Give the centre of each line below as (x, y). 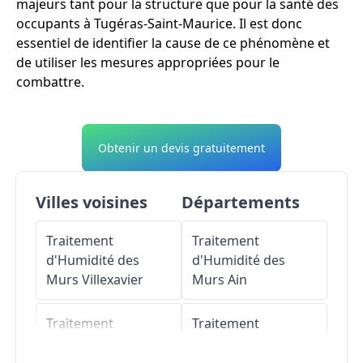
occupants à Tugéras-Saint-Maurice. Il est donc (159, 23)
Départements (241, 202)
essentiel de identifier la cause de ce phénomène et (173, 43)
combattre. (50, 81)
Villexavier (113, 279)
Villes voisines (92, 202)
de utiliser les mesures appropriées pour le (148, 62)
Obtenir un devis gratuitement (181, 147)
